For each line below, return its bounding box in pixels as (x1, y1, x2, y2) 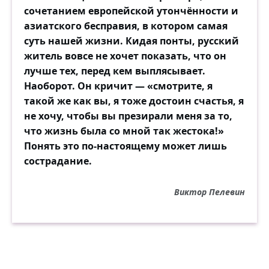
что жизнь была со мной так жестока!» (24, 124, 224, 138)
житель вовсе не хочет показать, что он (24, 49, 226, 63)
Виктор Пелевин (174, 186, 245, 198)
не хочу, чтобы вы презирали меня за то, (24, 109, 232, 123)
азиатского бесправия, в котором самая (24, 19, 228, 33)
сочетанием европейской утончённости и (24, 4, 238, 18)
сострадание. (24, 154, 92, 168)
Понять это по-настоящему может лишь (24, 139, 227, 153)
